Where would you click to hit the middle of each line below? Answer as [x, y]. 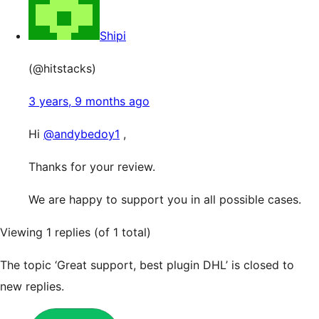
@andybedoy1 [82, 134]
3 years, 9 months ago [89, 101]
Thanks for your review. [92, 167]
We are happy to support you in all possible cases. [165, 199]
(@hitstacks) [62, 68]
